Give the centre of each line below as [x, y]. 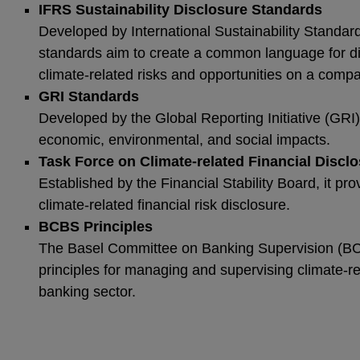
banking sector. [87, 292]
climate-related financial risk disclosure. [166, 205]
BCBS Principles [96, 227]
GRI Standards [89, 96]
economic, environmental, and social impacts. [186, 140]
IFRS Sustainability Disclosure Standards [180, 10]
